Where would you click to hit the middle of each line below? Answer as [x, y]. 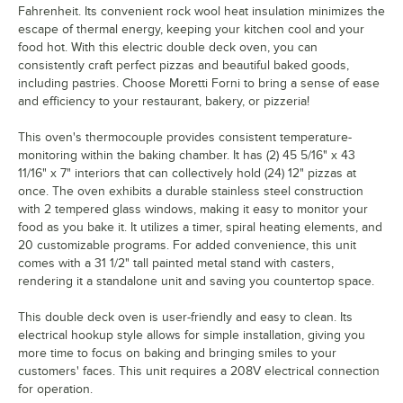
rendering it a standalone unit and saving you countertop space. [196, 282]
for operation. [55, 390]
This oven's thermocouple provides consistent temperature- [185, 138]
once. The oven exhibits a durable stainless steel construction [191, 192]
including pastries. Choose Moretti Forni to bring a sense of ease [199, 84]
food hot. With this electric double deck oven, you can [168, 48]
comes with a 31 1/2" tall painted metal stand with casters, [176, 264]
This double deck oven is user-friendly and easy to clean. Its [185, 318]
